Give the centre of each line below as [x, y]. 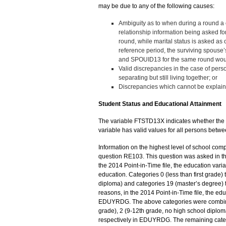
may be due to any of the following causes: [156, 6]
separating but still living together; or [168, 77]
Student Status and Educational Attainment [160, 104]
